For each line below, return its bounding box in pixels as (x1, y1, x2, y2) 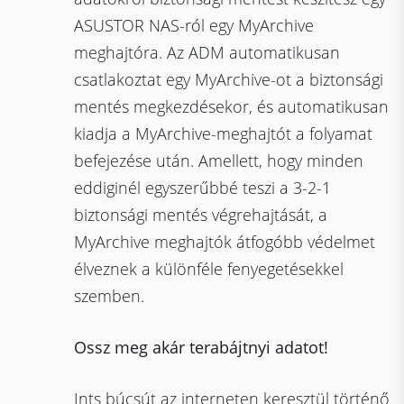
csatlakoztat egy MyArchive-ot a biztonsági (74, 69, 384, 90)
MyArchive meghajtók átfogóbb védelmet (74, 231, 376, 252)
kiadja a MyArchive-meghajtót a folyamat (74, 123, 373, 144)
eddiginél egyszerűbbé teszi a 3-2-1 (74, 177, 332, 198)
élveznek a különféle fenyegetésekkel (74, 258, 344, 280)
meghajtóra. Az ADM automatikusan (74, 41, 341, 63)
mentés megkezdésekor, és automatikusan (74, 96, 390, 117)
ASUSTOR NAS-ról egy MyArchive (74, 14, 315, 36)
